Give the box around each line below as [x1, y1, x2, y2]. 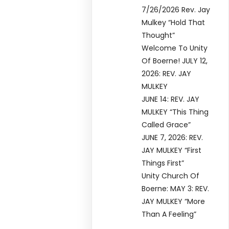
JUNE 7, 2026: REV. [142, 132, 203, 143]
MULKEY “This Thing [142, 107, 209, 118]
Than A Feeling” [142, 209, 197, 220]
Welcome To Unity [142, 43, 208, 54]
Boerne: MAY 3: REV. [142, 184, 210, 194]
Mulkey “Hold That [142, 17, 205, 28]
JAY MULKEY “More [142, 196, 205, 207]
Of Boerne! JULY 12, [142, 56, 208, 66]
